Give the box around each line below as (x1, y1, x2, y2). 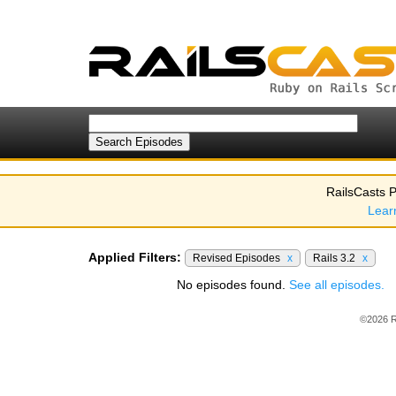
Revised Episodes (193, 252, 283, 264)
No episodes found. (177, 278, 289, 292)
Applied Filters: (88, 250, 181, 264)
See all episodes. (289, 278, 385, 292)
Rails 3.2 (313, 252, 358, 264)
